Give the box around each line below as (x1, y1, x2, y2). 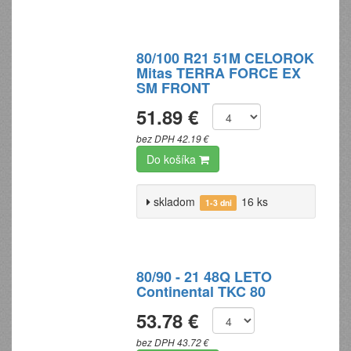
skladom (150, 194, 196, 209)
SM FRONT (136, 78, 211, 98)
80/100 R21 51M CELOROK (136, 48, 315, 68)
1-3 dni (204, 197, 232, 208)
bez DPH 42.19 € (136, 132, 210, 145)
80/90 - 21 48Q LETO (136, 266, 273, 287)
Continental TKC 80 (136, 281, 266, 302)
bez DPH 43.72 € (136, 336, 210, 349)
